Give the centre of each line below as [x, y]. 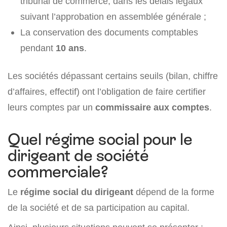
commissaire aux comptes [152, 107]
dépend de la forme [174, 192]
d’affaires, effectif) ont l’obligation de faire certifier [107, 92]
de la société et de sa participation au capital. [99, 208]
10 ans [70, 48]
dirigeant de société [78, 156]
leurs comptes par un [51, 107]
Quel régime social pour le [100, 140]
